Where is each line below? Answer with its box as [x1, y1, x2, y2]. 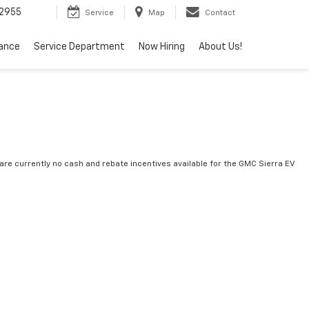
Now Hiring [139, 42, 185, 52]
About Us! [199, 42, 242, 52]
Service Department [34, 42, 125, 52]
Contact [205, 9, 235, 17]
